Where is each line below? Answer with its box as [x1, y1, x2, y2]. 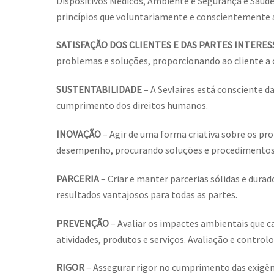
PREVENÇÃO [56, 217, 109, 229]
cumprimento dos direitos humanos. [56, 99, 208, 112]
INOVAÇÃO [56, 128, 101, 141]
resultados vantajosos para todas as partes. [56, 188, 237, 201]
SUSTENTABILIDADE [56, 83, 142, 96]
